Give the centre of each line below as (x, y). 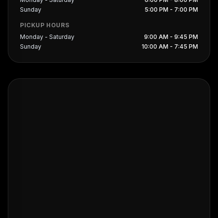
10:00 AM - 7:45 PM (170, 46)
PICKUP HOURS (45, 25)
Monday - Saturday (47, 36)
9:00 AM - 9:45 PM (171, 36)
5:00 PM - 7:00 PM (171, 9)
